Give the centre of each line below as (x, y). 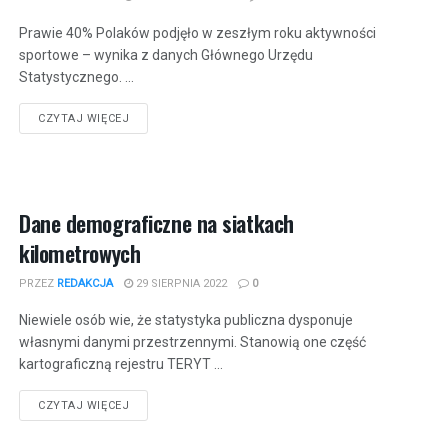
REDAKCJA (85, 284)
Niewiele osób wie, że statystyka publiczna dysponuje (186, 320)
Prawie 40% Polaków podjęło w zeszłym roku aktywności (197, 33)
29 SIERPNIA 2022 (180, 284)
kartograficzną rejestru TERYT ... (121, 364)
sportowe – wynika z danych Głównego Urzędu (166, 55)
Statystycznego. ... (76, 77)
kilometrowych (80, 253)
